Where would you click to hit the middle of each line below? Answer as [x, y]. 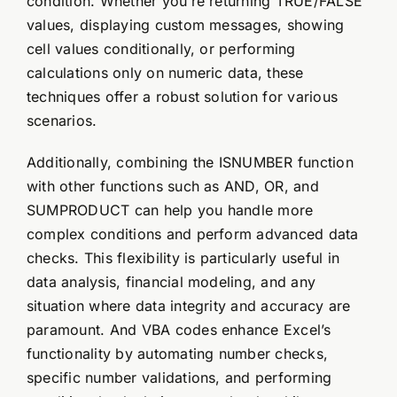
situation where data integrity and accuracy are [188, 306]
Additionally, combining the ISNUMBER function [190, 163]
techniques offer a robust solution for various [182, 97]
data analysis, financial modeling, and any [171, 282]
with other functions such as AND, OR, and [172, 187]
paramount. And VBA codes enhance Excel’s [179, 330]
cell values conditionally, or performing [161, 49]
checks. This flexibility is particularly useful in [183, 258]
